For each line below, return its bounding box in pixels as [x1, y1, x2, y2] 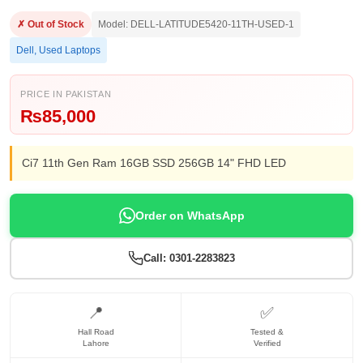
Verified [253, 339, 281, 348]
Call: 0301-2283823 [143, 252, 235, 264]
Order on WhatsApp [135, 209, 245, 222]
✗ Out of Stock [17, 19, 84, 30]
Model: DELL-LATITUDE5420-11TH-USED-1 [98, 19, 294, 30]
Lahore [82, 339, 109, 348]
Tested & [250, 327, 284, 336]
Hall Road [77, 327, 114, 336]
